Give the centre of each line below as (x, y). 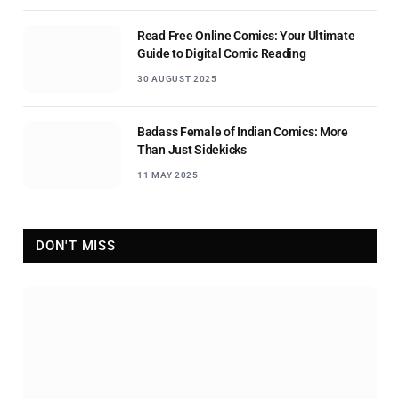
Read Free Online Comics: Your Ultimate (246, 36)
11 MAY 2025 (168, 175)
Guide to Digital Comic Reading (222, 54)
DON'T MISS (76, 246)
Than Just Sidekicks (192, 150)
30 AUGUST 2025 (177, 79)
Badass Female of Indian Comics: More (243, 132)
